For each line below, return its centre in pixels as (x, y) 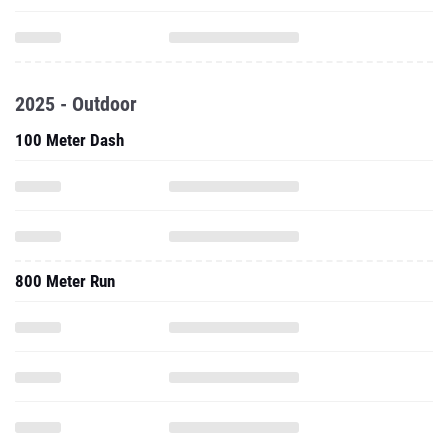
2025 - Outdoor (76, 104)
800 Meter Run (65, 281)
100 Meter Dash (69, 140)
